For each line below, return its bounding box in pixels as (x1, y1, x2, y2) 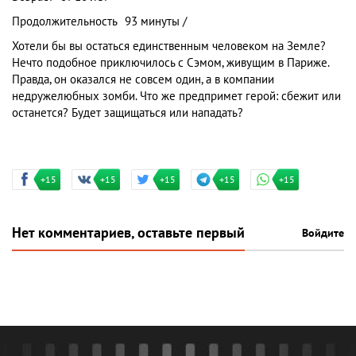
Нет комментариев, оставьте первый (12, 225, 245, 242)
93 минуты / (125, 14, 187, 29)
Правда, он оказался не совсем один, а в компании (12, 72, 274, 87)
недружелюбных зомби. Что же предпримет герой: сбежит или (12, 89, 341, 103)
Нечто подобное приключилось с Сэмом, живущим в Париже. (12, 56, 329, 70)
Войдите (302, 226, 344, 240)
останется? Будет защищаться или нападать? (12, 106, 243, 120)
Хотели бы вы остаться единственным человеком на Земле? (12, 39, 326, 53)
